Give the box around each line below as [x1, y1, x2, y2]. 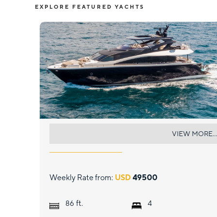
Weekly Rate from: [49, 173, 113, 182]
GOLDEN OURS [49, 127, 135, 141]
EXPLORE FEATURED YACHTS [35, 4, 144, 10]
